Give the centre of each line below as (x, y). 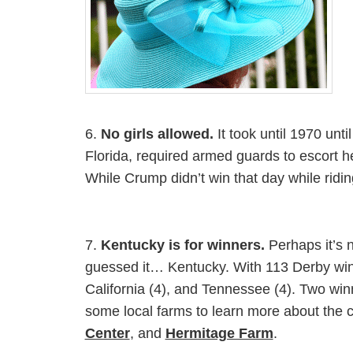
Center (107, 334)
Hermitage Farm (219, 334)
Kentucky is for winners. (182, 245)
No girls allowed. (157, 134)
